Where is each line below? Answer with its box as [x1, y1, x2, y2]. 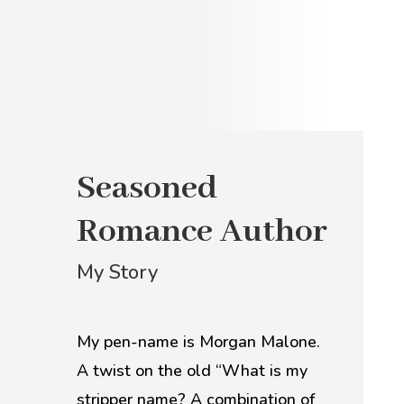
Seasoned [76, 167, 217, 210]
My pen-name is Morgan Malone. [76, 331, 320, 353]
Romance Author [76, 210, 327, 253]
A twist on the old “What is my [76, 360, 308, 381]
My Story [76, 259, 158, 286]
